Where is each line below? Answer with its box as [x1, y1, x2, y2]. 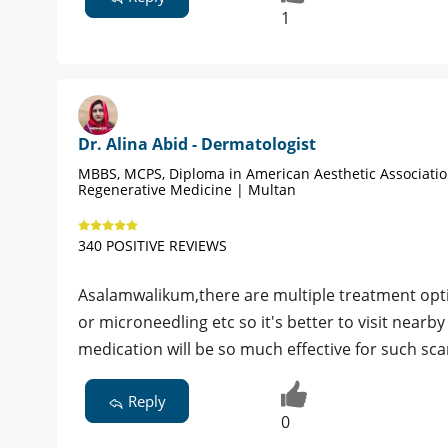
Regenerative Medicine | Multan [78, 179, 296, 199]
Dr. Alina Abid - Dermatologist [78, 132, 316, 155]
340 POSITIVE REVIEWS [78, 235, 227, 255]
